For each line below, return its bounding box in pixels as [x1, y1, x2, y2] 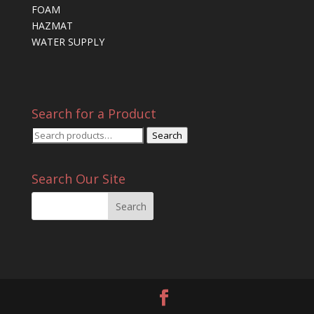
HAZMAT [31, 18, 73, 32]
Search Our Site [31, 170, 125, 188]
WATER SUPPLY [31, 34, 104, 48]
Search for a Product [31, 104, 156, 122]
